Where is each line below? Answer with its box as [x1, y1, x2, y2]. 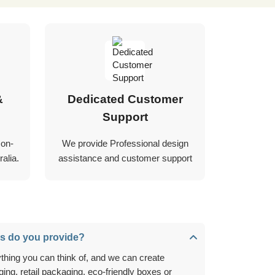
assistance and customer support [58, 153, 192, 164]
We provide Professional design [61, 138, 188, 149]
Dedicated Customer [67, 93, 183, 106]
